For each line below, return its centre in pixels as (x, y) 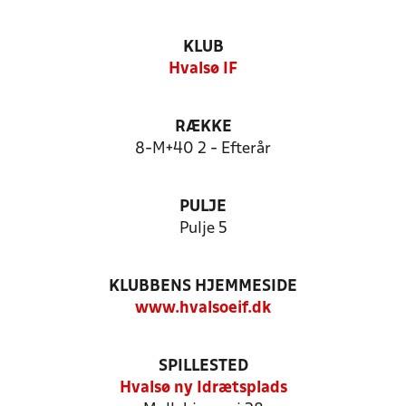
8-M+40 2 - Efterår (203, 149)
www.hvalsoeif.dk (203, 309)
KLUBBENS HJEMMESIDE (203, 287)
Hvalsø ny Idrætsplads (203, 388)
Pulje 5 (203, 229)
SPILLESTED (203, 367)
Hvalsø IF (203, 69)
